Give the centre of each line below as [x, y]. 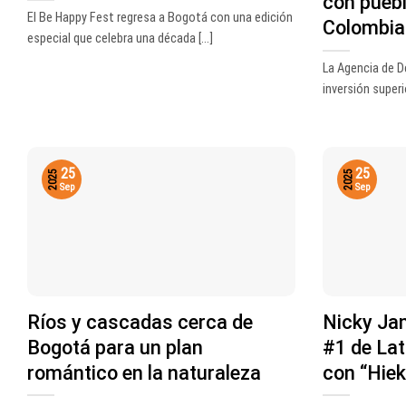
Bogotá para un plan [115, 347]
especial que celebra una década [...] [120, 38]
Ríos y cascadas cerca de [140, 322]
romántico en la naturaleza [144, 372]
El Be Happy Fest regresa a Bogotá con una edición [160, 17]
